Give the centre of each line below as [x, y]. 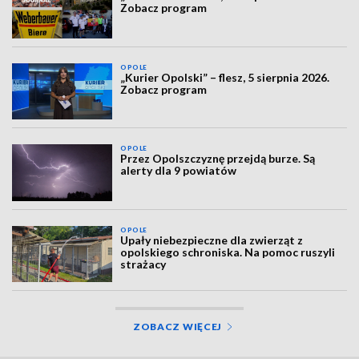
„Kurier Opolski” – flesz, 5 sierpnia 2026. [225, 77]
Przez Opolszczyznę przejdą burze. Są [218, 159]
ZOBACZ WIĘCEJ [177, 327]
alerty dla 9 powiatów [179, 171]
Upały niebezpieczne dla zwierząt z [212, 240]
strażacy [143, 264]
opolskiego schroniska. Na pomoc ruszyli [228, 252]
